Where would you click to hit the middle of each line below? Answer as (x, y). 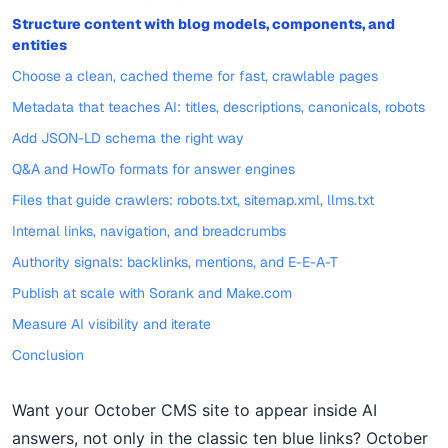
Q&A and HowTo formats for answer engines (153, 169)
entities (39, 45)
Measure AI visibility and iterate (111, 324)
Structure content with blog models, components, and (203, 24)
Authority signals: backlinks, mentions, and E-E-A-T (175, 262)
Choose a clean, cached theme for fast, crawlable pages (195, 76)
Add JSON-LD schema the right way (128, 138)
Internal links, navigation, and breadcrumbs (149, 231)
